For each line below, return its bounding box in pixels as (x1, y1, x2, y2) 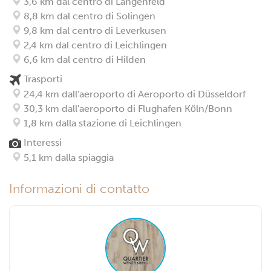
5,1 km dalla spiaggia (21, 151, 114, 163)
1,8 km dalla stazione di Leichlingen (21, 117, 181, 129)
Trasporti (21, 73, 62, 85)
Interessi (21, 136, 62, 148)
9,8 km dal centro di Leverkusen (21, 24, 166, 36)
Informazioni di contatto (9, 180, 149, 197)
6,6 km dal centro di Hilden (21, 53, 146, 65)
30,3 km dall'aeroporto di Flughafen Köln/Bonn (21, 102, 232, 114)
